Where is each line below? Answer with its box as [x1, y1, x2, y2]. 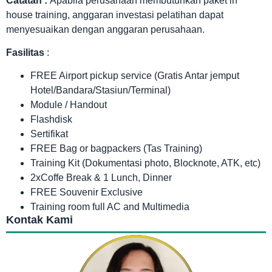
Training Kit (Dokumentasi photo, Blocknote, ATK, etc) [30, 158, 260, 169]
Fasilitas [6, 47, 47, 58]
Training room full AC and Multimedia [30, 202, 189, 212]
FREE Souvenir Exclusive [30, 187, 143, 198]
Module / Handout [30, 100, 107, 110]
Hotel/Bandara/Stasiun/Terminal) [30, 85, 171, 96]
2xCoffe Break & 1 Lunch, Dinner [30, 172, 172, 183]
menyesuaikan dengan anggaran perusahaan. [6, 24, 205, 35]
